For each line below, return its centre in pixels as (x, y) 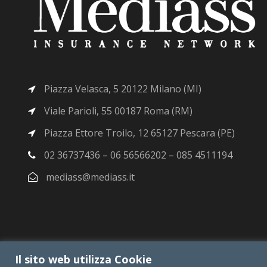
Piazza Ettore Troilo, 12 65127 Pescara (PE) (138, 133)
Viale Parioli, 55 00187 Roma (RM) (117, 111)
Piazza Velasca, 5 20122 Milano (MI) (122, 89)
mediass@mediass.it (90, 177)
